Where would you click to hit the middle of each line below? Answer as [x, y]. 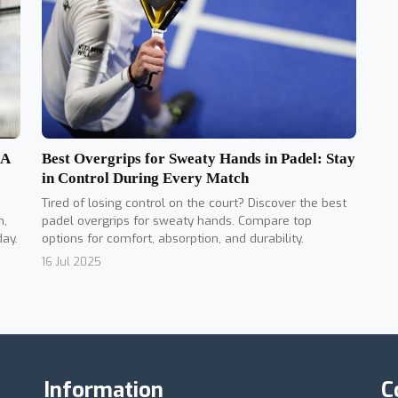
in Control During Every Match [145, 178]
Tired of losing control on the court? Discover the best [194, 202]
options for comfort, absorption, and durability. [173, 238]
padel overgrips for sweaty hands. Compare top [177, 220]
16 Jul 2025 [72, 261]
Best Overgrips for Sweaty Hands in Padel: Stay [199, 158]
